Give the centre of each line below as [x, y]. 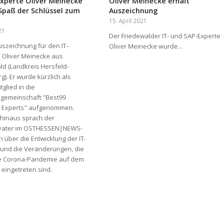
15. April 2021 [128, 21]
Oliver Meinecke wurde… [146, 46]
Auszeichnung [133, 11]
